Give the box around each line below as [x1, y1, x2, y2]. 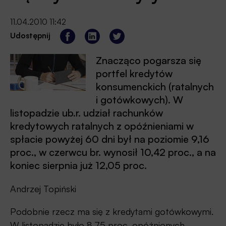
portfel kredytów [96, 67, 173, 80]
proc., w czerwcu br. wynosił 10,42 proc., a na [10, 145, 216, 158]
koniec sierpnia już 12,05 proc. [10, 158, 147, 172]
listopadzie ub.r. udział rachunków [10, 106, 163, 119]
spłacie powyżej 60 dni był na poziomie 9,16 [10, 132, 209, 145]
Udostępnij [10, 30, 50, 40]
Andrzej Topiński [10, 183, 76, 194]
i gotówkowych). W [96, 93, 183, 106]
